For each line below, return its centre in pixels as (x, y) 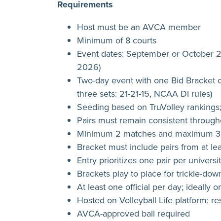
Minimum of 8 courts (117, 40)
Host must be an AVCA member (139, 27)
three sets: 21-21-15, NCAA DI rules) (145, 93)
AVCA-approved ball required (133, 213)
